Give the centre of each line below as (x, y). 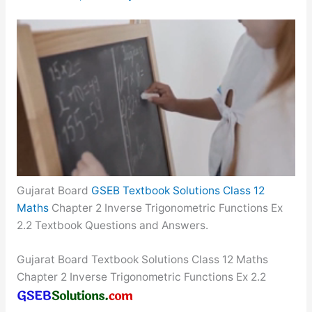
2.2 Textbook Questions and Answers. (112, 225)
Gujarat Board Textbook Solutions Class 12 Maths (142, 260)
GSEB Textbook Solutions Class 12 (178, 190)
